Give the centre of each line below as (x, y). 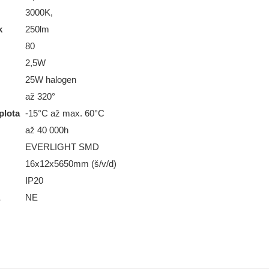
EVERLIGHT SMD (62, 147)
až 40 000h (47, 130)
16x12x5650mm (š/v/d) (71, 164)
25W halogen (50, 80)
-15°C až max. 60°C (65, 113)
